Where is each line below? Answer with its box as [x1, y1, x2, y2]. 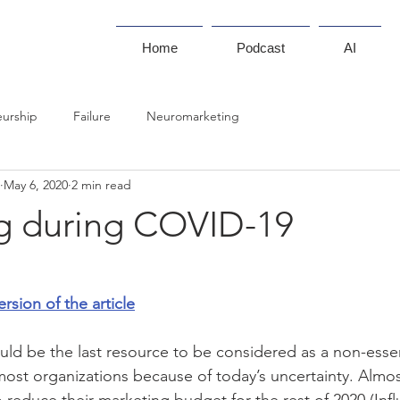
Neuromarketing [146, 107, 239, 124]
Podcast [237, 40, 285, 55]
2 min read [71, 176, 131, 193]
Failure [73, 107, 111, 124]
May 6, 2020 [4, 176, 68, 193]
